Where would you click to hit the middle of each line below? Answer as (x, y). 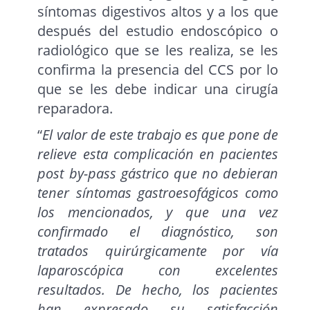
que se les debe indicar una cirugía (158, 89)
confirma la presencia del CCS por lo (158, 70)
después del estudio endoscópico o (158, 31)
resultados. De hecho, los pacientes (158, 290)
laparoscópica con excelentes (158, 271)
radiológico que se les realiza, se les (158, 51)
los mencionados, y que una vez (158, 212)
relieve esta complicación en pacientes (158, 154)
